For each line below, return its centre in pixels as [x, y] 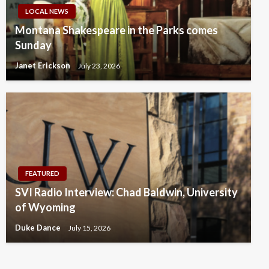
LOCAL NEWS [47, 11]
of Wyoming [45, 207]
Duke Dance [39, 228]
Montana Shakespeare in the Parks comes [116, 30]
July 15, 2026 [89, 228]
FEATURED [42, 174]
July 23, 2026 [99, 65]
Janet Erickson [44, 66]
